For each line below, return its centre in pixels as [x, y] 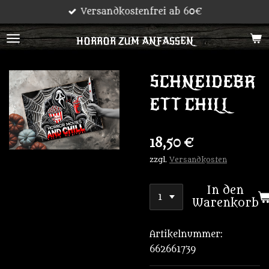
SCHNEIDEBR [203, 82]
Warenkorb [225, 203]
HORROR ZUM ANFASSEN [134, 41]
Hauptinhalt [29, 28]
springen [24, 43]
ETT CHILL [190, 104]
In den [225, 190]
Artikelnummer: [186, 234]
